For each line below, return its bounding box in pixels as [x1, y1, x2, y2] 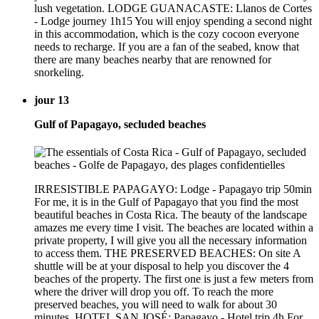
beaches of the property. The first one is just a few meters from [34, 273, 313, 286]
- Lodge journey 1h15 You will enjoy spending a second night [34, 14, 312, 27]
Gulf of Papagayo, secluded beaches [34, 118, 206, 131]
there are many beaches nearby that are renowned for [34, 53, 271, 66]
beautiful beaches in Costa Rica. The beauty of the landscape [34, 209, 307, 221]
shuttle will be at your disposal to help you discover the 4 [34, 260, 289, 273]
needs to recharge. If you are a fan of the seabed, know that [34, 40, 299, 53]
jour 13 [34, 94, 69, 107]
